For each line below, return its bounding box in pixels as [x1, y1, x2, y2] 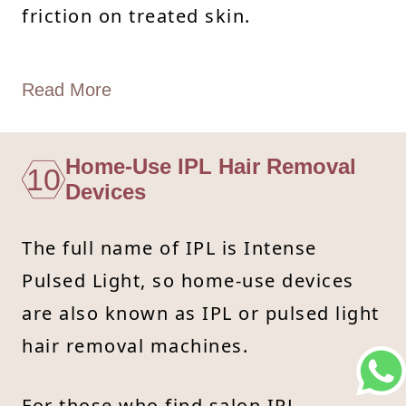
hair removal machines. [22, 333, 248, 358]
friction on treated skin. [22, 3, 251, 28]
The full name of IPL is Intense [22, 235, 317, 260]
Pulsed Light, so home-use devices [22, 267, 354, 293]
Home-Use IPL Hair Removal [65, 153, 356, 179]
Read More [22, 79, 111, 100]
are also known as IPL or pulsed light [22, 300, 380, 325]
